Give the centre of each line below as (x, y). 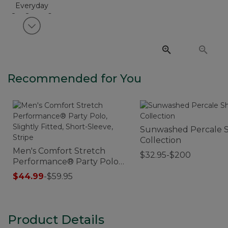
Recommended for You (75, 78)
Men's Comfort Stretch (59, 151)
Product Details (56, 219)
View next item (67, 30)
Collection (161, 140)
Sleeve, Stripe (40, 183)
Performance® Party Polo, (66, 161)
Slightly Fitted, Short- (56, 172)
